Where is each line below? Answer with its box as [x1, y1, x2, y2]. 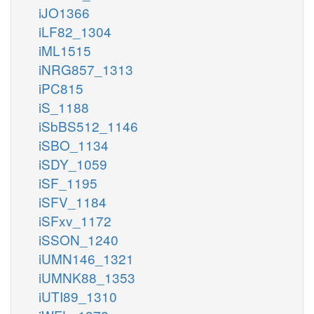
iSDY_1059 [39, 153, 107, 173]
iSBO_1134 [39, 135, 109, 154]
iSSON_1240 [39, 229, 118, 249]
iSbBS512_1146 [39, 116, 138, 135]
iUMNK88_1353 [39, 267, 135, 287]
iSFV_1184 [39, 191, 107, 211]
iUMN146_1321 [39, 248, 134, 268]
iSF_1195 [39, 172, 97, 192]
